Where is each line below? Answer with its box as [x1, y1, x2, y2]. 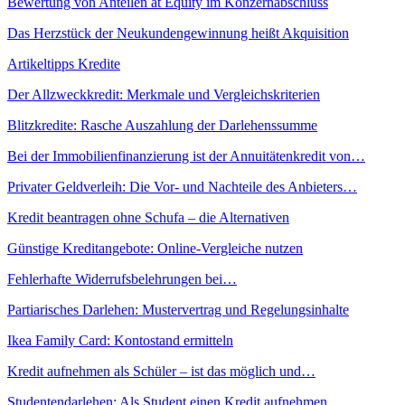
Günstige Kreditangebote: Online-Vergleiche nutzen [7, 240, 303, 257]
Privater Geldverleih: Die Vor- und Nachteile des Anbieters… [7, 179, 357, 195]
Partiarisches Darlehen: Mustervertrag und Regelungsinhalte [7, 302, 349, 318]
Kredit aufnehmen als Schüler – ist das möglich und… [7, 363, 316, 380]
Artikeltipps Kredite [7, 56, 120, 72]
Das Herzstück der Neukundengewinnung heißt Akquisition [7, 25, 349, 42]
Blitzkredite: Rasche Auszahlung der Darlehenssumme [7, 118, 317, 134]
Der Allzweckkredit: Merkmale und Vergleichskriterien [7, 87, 320, 103]
